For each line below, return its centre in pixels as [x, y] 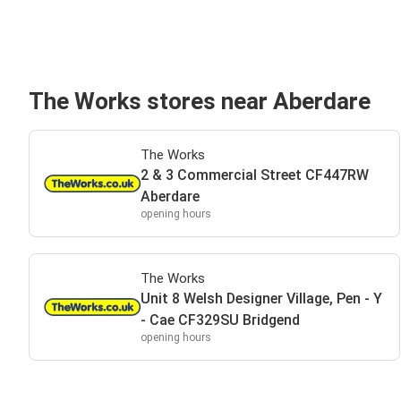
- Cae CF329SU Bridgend [220, 320]
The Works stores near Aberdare [200, 101]
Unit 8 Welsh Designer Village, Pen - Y [261, 299]
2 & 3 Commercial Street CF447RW [254, 175]
